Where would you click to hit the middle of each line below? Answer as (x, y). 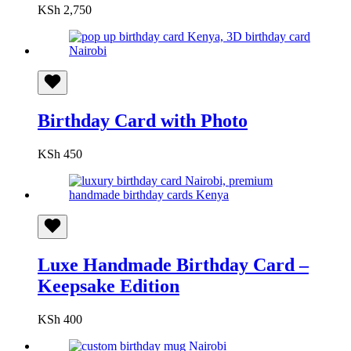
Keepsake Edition (109, 286)
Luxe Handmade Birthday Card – (173, 264)
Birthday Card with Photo (143, 120)
